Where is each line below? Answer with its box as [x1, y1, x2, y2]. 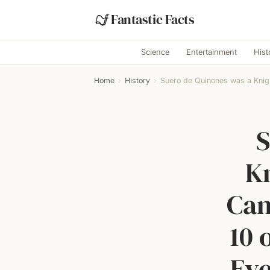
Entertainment [186, 48, 237, 57]
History [125, 76, 150, 85]
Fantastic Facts [111, 11, 195, 28]
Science [140, 48, 169, 57]
